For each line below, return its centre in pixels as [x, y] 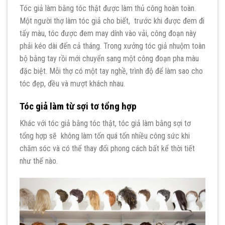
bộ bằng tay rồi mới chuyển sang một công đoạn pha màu [109, 59]
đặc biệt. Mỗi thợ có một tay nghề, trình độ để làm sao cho [111, 71]
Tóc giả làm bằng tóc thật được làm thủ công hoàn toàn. [108, 9]
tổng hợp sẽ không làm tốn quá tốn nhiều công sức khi [105, 136]
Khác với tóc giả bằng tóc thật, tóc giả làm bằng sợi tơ [105, 124]
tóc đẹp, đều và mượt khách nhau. [72, 84]
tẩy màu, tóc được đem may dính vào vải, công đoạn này [108, 34]
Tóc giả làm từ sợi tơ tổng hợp [78, 106]
